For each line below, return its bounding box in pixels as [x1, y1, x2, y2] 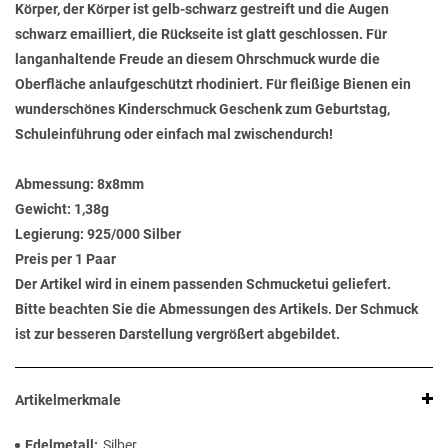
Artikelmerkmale [15, 392, 121, 409]
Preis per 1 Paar [15, 251, 116, 268]
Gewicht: [15, 201, 71, 218]
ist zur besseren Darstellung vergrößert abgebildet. [15, 326, 340, 343]
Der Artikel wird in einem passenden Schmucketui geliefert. [15, 276, 391, 293]
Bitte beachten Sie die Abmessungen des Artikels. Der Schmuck [15, 301, 418, 318]
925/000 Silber [84, 226, 181, 243]
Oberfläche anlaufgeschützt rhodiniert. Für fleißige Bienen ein [15, 76, 411, 93]
